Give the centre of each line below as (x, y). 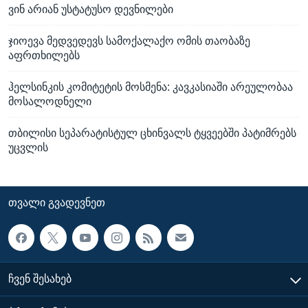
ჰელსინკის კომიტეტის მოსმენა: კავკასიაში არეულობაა (151, 87)
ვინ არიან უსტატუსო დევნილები (91, 10)
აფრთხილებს (44, 56)
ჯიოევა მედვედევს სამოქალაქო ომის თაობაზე (129, 41)
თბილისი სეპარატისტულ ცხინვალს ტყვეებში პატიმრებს (152, 133)
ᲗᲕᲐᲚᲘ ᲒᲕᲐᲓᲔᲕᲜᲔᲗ (57, 203)
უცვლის (28, 148)
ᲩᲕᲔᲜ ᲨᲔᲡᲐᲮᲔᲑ (40, 278)
